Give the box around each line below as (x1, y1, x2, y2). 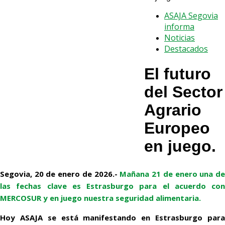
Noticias (164, 32, 195, 43)
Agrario (144, 101, 201, 120)
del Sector (144, 83, 222, 101)
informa (164, 21, 194, 32)
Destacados (164, 43, 208, 54)
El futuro (144, 65, 211, 83)
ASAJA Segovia (164, 10, 218, 21)
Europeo (144, 119, 210, 138)
